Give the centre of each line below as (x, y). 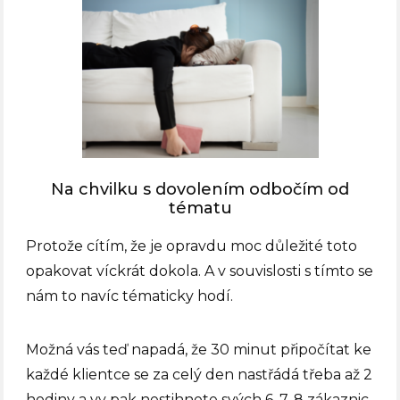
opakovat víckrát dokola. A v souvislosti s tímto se (200, 271)
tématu (200, 208)
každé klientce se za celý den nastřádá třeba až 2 (200, 375)
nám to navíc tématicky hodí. (130, 296)
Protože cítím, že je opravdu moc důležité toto (192, 246)
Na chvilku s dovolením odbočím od (200, 190)
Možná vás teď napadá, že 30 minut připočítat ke (199, 350)
